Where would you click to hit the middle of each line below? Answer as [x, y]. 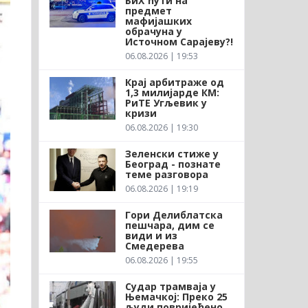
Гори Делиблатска [174, 214]
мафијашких [158, 21]
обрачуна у [153, 31]
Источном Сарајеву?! [179, 41]
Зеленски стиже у [172, 153]
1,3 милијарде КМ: [172, 92]
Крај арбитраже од [174, 82]
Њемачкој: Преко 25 [176, 296]
